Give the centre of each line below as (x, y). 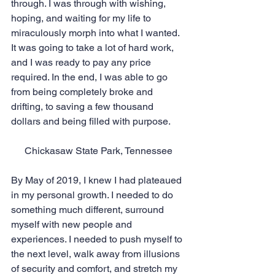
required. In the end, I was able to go (91, 77)
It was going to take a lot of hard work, (94, 48)
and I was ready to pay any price (82, 63)
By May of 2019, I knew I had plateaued (98, 180)
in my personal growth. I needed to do (93, 195)
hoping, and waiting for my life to (82, 18)
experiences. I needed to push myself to (98, 239)
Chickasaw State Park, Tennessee (98, 151)
